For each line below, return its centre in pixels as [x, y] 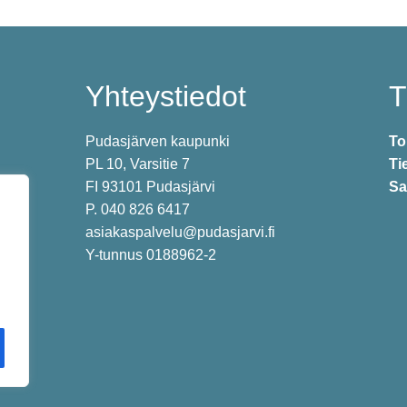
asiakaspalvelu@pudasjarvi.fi [180, 232]
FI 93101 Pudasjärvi [150, 186]
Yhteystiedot [165, 97]
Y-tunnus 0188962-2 [150, 254]
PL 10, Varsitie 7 [137, 164]
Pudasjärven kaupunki [157, 141]
